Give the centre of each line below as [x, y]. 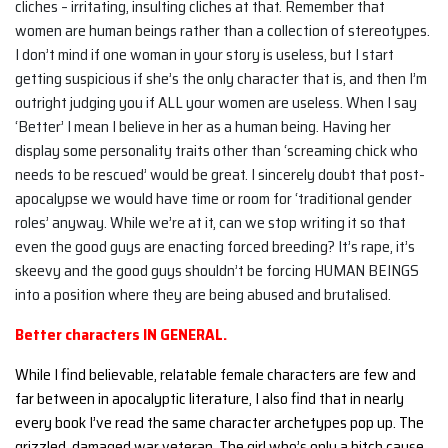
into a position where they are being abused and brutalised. [203, 294]
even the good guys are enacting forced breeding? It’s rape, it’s [215, 246]
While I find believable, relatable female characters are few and [215, 374]
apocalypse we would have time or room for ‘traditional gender [213, 198]
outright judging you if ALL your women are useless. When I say [216, 102]
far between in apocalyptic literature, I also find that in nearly [209, 398]
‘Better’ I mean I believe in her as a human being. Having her [203, 126]
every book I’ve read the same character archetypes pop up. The [219, 422]
